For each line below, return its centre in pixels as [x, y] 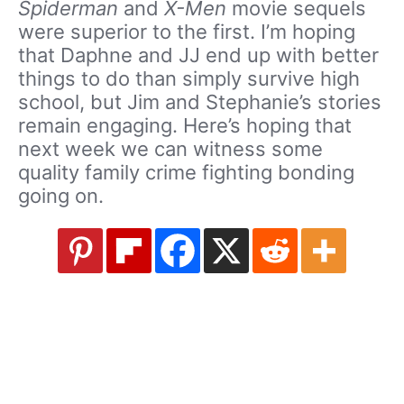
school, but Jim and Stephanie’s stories [200, 102]
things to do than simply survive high [189, 78]
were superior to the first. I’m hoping [187, 32]
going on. [61, 196]
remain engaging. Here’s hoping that [185, 125]
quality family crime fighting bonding [186, 172]
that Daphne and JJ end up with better [198, 55]
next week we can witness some [170, 149]
